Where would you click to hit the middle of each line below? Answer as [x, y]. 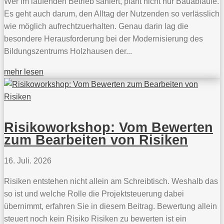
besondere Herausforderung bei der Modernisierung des [103, 38]
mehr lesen [24, 71]
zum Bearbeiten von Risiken [96, 140]
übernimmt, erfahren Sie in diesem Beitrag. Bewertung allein [110, 206]
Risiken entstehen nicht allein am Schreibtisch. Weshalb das [111, 181]
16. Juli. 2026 [28, 161]
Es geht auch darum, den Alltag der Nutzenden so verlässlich [112, 13]
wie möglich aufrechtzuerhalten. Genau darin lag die [96, 26]
